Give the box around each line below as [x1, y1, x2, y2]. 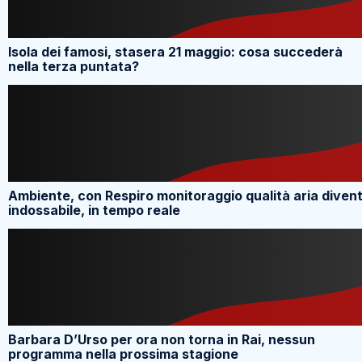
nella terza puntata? [8, 58, 139, 75]
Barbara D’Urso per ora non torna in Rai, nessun [8, 331, 315, 348]
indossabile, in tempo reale [8, 202, 180, 219]
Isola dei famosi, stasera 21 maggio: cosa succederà [8, 44, 343, 61]
